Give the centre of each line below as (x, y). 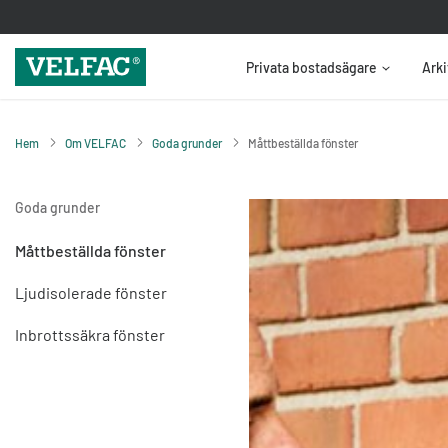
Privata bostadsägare (311, 67)
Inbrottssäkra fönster (90, 334)
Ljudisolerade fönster (91, 292)
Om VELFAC (95, 143)
